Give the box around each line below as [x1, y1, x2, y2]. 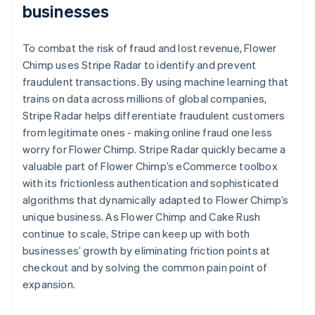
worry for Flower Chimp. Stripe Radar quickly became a [22, 141, 286, 156]
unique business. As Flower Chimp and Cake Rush [22, 209, 261, 224]
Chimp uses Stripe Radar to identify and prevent [22, 57, 257, 72]
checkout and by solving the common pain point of [22, 259, 268, 274]
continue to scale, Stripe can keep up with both [22, 226, 250, 240]
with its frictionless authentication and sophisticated [22, 175, 278, 190]
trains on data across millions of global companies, [22, 91, 267, 105]
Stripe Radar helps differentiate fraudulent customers [22, 108, 285, 122]
